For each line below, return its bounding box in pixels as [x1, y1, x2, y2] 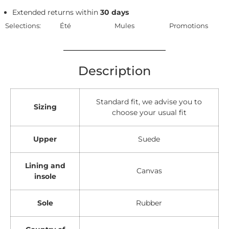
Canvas [136, 166, 162, 175]
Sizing [33, 102, 57, 111]
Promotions [169, 21, 208, 30]
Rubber [136, 198, 162, 208]
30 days [100, 8, 129, 17]
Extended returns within [12, 8, 101, 17]
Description [78, 63, 151, 79]
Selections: [5, 21, 41, 30]
